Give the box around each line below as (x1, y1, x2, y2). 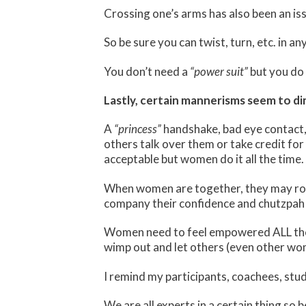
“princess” (114, 122, 161, 137)
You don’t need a (104, 64, 190, 79)
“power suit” (190, 64, 248, 79)
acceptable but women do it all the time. (104, 152, 304, 167)
